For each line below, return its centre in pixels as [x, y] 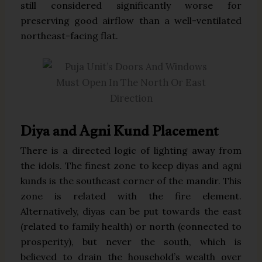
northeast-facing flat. [70, 36]
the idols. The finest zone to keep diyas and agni [131, 165]
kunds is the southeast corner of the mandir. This [131, 180]
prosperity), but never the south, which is [131, 241]
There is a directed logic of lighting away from [131, 150]
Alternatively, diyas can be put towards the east [131, 211]
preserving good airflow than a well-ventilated [131, 20]
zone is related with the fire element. [131, 196]
